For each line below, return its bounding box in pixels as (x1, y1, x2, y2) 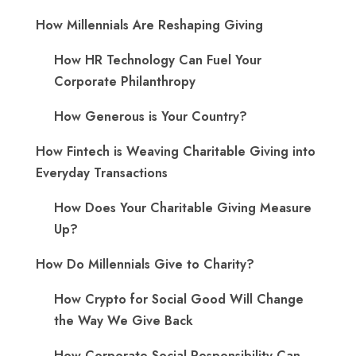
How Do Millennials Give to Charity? (36, 255, 254, 273)
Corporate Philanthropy (54, 72, 195, 91)
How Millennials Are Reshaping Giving (36, 16, 263, 34)
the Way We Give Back (54, 311, 193, 330)
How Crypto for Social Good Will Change (54, 290, 304, 308)
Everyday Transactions (36, 164, 168, 182)
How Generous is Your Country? (54, 107, 247, 126)
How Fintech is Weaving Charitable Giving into (36, 142, 315, 161)
